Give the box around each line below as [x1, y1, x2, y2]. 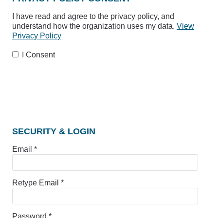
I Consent [22, 51, 55, 59]
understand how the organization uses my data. [12, 21, 177, 30]
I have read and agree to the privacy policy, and [12, 12, 174, 20]
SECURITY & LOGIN [12, 127, 95, 137]
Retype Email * [12, 179, 64, 187]
